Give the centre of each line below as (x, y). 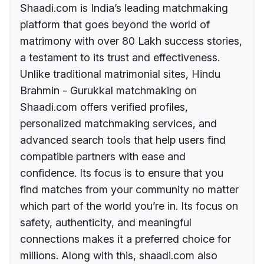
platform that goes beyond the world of (115, 25)
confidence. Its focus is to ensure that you (122, 173)
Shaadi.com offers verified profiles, (104, 107)
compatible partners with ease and (103, 157)
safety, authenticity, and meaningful (106, 223)
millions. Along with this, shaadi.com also (119, 256)
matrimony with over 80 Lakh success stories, (131, 41)
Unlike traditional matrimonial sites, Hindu (120, 74)
